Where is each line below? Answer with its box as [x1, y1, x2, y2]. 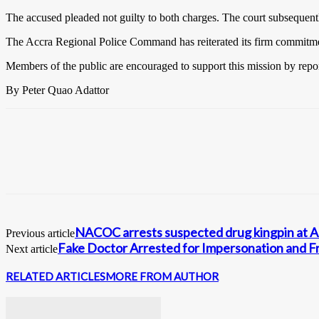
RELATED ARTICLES [6, 269, 105, 283]
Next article [6, 242, 58, 255]
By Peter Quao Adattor [6, 83, 109, 96]
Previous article [6, 226, 75, 239]
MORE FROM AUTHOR [105, 269, 219, 283]
